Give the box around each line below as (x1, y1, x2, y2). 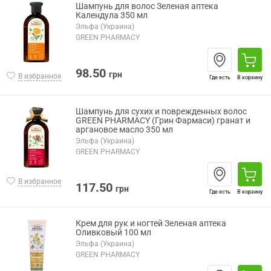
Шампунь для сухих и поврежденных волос (76, 106, 247, 117)
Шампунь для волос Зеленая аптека (76, 1, 218, 11)
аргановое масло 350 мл (76, 125, 173, 135)
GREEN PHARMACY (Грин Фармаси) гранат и (76, 116, 250, 126)
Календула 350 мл (76, 10, 148, 21)
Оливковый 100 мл (76, 227, 151, 238)
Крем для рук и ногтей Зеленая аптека (76, 218, 226, 229)
